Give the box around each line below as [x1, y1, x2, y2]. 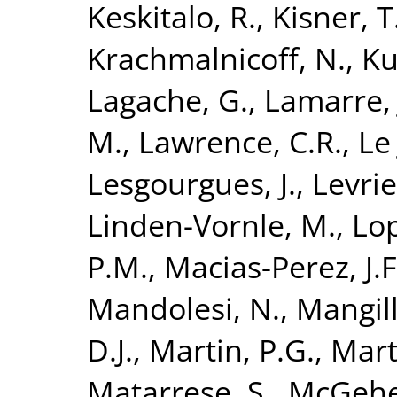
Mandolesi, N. [87, 286, 280, 329]
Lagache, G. [87, 78, 248, 121]
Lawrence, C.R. [138, 120, 342, 162]
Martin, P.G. [149, 328, 315, 370]
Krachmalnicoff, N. [87, 36, 346, 79]
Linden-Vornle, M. [87, 203, 336, 245]
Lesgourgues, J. [87, 161, 296, 204]
